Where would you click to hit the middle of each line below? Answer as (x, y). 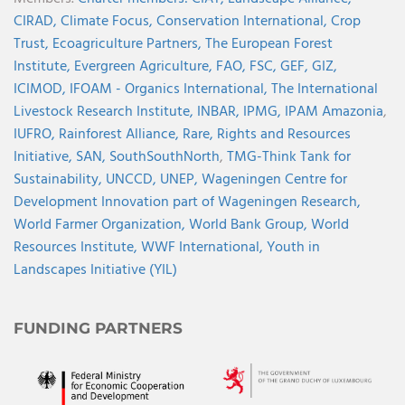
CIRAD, (37, 21)
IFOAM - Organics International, (170, 89)
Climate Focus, (108, 21)
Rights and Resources (284, 134)
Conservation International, (244, 21)
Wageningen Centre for (274, 179)
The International (325, 89)
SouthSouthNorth (165, 157)
